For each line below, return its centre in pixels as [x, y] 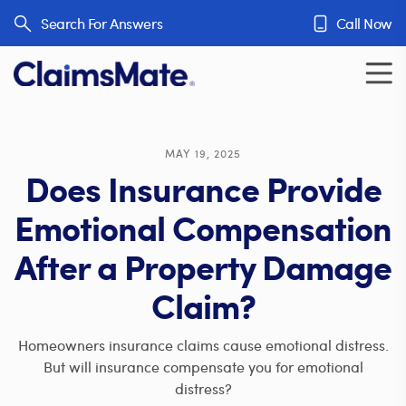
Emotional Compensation [203, 227]
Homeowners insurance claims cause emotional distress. [203, 345]
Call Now [364, 23]
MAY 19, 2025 [203, 153]
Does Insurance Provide [203, 188]
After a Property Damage [203, 266]
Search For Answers [102, 23]
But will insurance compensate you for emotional [203, 367]
